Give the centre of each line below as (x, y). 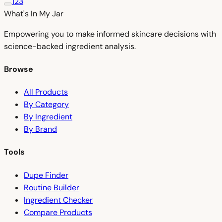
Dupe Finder (46, 175)
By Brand (40, 129)
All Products (46, 92)
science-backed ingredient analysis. (70, 46)
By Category (46, 105)
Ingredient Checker (58, 200)
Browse (19, 69)
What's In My (28, 13)
